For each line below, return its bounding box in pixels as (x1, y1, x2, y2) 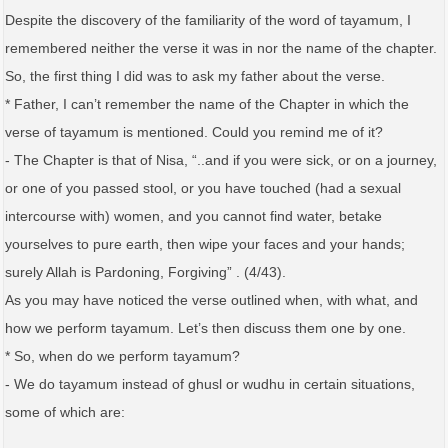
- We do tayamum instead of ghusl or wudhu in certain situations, (5, 375, 415, 392)
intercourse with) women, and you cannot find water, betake (5, 207, 382, 224)
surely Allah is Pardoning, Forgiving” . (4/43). (5, 263, 286, 280)
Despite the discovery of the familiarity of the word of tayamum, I (5, 11, 411, 28)
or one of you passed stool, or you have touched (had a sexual (5, 179, 401, 196)
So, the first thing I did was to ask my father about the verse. (5, 67, 385, 84)
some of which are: (5, 403, 125, 420)
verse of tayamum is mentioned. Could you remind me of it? (5, 123, 383, 140)
